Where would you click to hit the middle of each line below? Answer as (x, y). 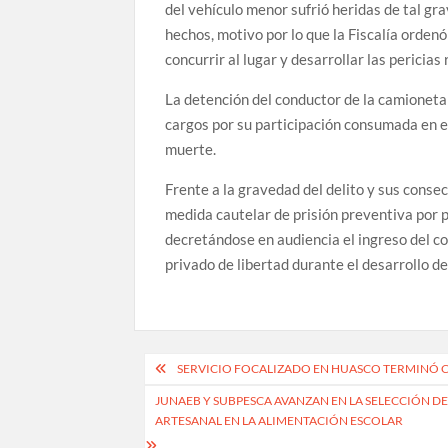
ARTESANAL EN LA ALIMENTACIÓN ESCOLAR (279, 421)
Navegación (211, 369)
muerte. (191, 149)
